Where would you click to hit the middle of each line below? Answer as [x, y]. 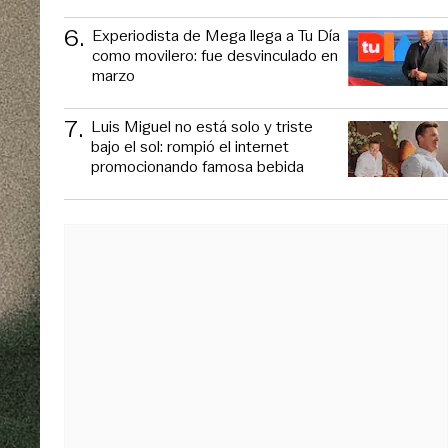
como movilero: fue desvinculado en [215, 55]
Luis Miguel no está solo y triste [202, 126]
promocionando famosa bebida [197, 166]
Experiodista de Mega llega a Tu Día [216, 35]
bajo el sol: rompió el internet [190, 146]
